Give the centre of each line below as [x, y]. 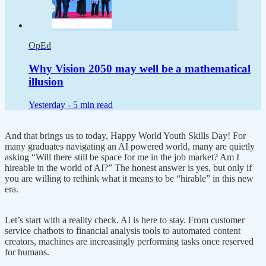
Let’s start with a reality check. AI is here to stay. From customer [125, 220]
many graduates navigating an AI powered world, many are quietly [130, 146]
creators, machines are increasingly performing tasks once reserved [129, 241]
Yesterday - [51, 104]
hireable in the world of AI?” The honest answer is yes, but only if [128, 167]
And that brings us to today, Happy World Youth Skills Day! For [125, 135]
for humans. [27, 252]
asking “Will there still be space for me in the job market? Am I [122, 157]
